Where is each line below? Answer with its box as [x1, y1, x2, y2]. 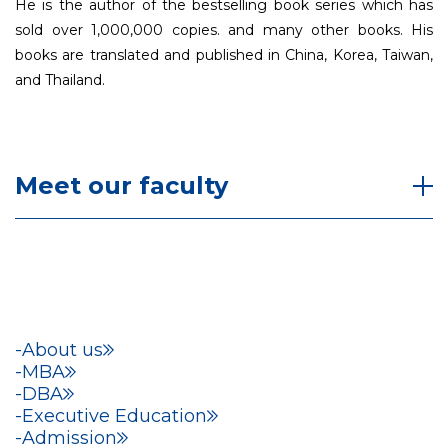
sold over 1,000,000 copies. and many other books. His [15, 21, 433, 39]
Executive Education [22, 405, 207, 427]
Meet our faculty [15, 171, 228, 200]
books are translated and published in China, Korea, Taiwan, [15, 46, 433, 64]
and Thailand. [15, 71, 105, 89]
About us [22, 339, 103, 361]
